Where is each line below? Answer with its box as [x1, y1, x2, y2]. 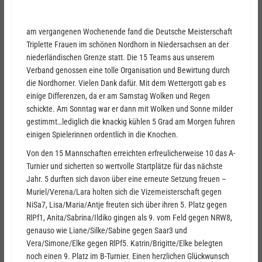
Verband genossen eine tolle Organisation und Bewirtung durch [26, 65, 230, 75]
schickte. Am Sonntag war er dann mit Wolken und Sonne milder [26, 104, 233, 114]
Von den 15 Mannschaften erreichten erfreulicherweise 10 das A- [26, 149, 235, 158]
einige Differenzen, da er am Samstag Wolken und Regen [26, 91, 210, 101]
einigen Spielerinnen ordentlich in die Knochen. [26, 130, 178, 140]
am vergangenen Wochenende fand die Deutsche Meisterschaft [26, 27, 232, 37]
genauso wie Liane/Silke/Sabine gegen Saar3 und [26, 226, 187, 236]
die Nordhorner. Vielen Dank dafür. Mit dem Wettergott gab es [26, 78, 226, 88]
